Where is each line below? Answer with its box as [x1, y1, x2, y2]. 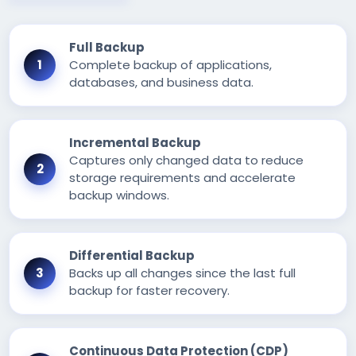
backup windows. [69, 187, 170, 204]
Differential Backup [69, 247, 195, 265]
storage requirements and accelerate [69, 169, 296, 187]
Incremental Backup [69, 134, 202, 152]
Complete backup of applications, [69, 56, 273, 74]
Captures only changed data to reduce [69, 152, 304, 169]
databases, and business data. [69, 74, 254, 91]
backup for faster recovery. [69, 282, 230, 300]
